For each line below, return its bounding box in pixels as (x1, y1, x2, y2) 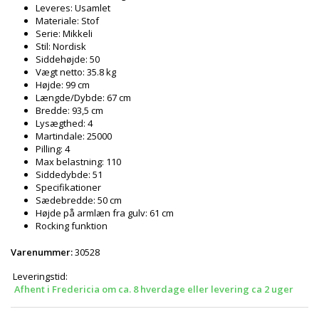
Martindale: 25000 (36, 130, 112, 142)
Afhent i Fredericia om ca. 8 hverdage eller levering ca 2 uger (14, 283, 293, 296)
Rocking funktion (36, 219, 108, 232)
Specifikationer (36, 181, 101, 194)
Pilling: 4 (36, 142, 70, 155)
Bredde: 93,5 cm (36, 104, 103, 117)
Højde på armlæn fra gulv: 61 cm (36, 206, 174, 219)
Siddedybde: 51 (36, 168, 103, 181)
